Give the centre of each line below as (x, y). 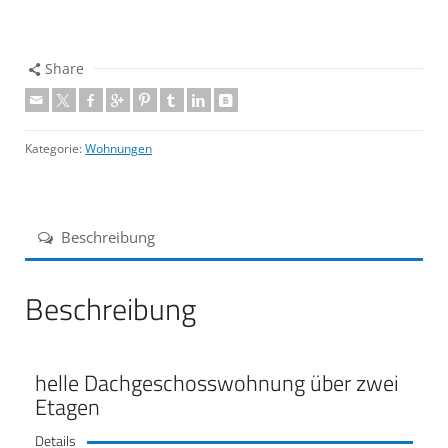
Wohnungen (118, 148)
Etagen (67, 406)
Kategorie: (55, 148)
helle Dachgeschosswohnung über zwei (217, 382)
